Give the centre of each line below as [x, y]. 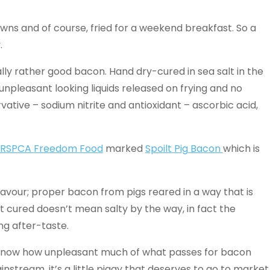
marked [124, 149]
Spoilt [158, 149]
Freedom [56, 149]
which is [241, 149]
